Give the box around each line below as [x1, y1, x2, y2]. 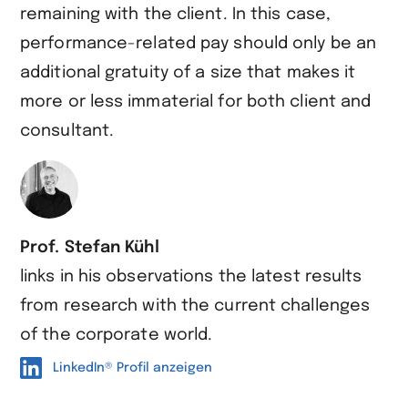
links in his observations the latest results [20, 268, 362, 285]
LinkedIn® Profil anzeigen [53, 361, 212, 374]
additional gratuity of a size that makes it [20, 64, 356, 81]
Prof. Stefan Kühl [20, 239, 159, 256]
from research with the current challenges [20, 297, 371, 314]
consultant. [20, 122, 119, 139]
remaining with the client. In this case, [20, 5, 331, 23]
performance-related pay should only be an [20, 35, 377, 52]
